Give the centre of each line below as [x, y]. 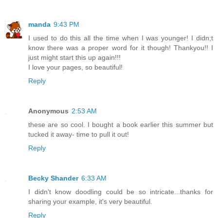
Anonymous [48, 111]
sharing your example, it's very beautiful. [90, 201]
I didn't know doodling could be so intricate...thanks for [121, 191]
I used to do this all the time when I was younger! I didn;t [121, 38]
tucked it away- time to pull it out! [79, 134]
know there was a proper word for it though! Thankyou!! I [121, 47]
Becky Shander [53, 178]
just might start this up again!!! [74, 57]
